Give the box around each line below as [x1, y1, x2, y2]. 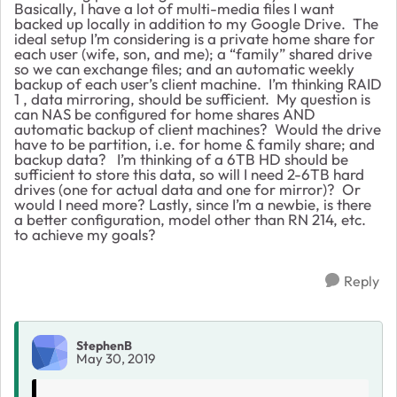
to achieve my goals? [14, 224, 156, 244]
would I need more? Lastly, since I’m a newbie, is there [14, 194, 371, 214]
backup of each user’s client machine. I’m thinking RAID [14, 74, 382, 93]
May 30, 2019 [76, 350, 155, 368]
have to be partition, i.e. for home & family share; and [14, 134, 375, 153]
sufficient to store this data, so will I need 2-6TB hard [14, 164, 364, 183]
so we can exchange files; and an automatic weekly [14, 58, 354, 78]
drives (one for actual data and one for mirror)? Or [14, 179, 361, 198]
